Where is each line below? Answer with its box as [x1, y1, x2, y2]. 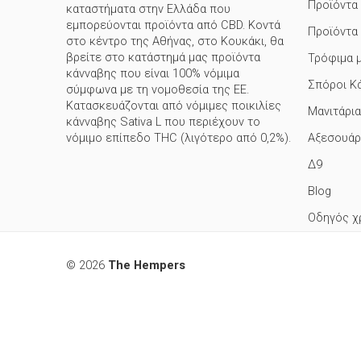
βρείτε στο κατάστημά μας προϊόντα [66, 51, 260, 65]
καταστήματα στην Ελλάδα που [66, 2, 230, 17]
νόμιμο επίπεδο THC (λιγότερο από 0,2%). [66, 131, 291, 146]
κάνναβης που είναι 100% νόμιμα [66, 67, 239, 81]
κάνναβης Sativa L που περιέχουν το [66, 115, 260, 130]
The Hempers [108, 258, 185, 272]
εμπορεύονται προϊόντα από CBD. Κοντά [66, 19, 280, 33]
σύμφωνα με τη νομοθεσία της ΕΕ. [66, 83, 249, 98]
